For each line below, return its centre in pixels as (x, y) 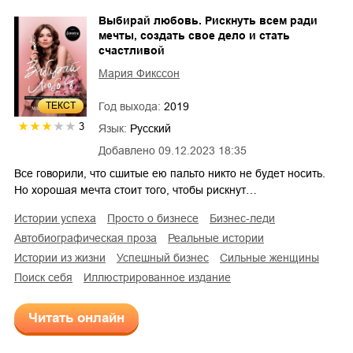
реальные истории (219, 238)
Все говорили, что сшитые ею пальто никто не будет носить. (170, 174)
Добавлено (127, 151)
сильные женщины (273, 258)
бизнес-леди (246, 219)
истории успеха (59, 219)
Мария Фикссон (139, 74)
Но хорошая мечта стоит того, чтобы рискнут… (136, 190)
